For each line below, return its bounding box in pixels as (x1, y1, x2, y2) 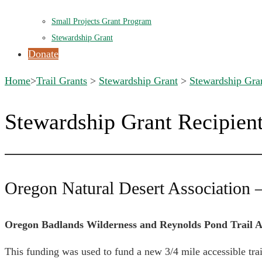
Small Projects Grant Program (51, 16, 151, 26)
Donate (28, 48, 58, 60)
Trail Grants (36, 75, 87, 87)
